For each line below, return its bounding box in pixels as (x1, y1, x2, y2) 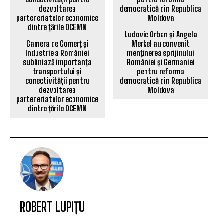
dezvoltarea (38, 85, 76, 94)
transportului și (33, 66, 82, 76)
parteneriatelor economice (16, 94, 99, 104)
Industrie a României (25, 48, 90, 57)
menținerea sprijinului (127, 48, 195, 57)
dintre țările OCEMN (28, 103, 87, 113)
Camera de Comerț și (26, 38, 89, 48)
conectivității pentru (25, 75, 90, 85)
